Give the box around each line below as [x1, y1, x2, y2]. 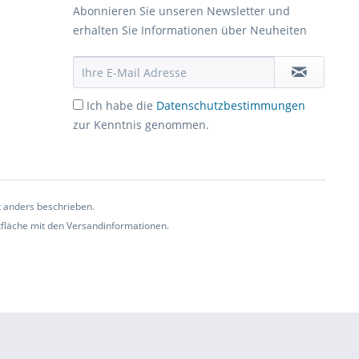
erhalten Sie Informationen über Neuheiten [73, 22, 307, 38]
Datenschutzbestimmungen [156, 98, 305, 113]
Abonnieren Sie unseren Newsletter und [73, 3, 290, 18]
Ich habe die [87, 98, 156, 113]
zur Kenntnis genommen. [73, 117, 209, 132]
